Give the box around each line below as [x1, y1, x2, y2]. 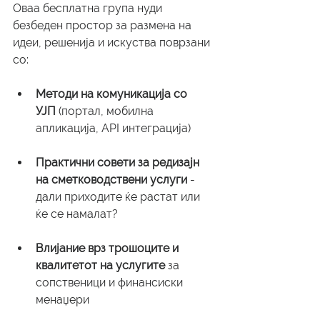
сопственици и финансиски [36, 276, 186, 290]
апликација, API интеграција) [36, 121, 191, 136]
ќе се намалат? [36, 207, 118, 221]
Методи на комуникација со [36, 87, 190, 101]
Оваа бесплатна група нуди [13, 1, 165, 16]
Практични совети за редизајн [36, 156, 202, 170]
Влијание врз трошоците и [36, 241, 181, 256]
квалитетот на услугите [36, 259, 165, 273]
